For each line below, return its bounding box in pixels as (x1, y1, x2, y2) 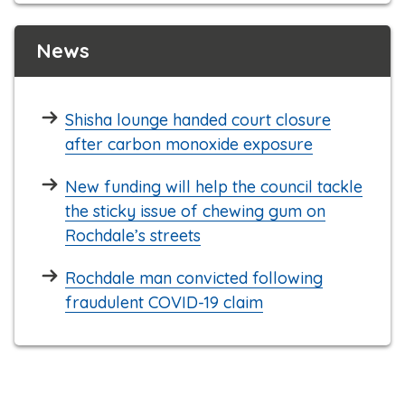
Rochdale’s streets (65, 225, 201, 247)
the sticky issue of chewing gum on (65, 201, 325, 222)
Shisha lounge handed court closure (65, 109, 331, 131)
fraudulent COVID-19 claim (65, 292, 263, 314)
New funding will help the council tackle (65, 176, 363, 198)
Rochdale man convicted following (65, 268, 323, 289)
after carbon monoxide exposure (65, 134, 313, 155)
